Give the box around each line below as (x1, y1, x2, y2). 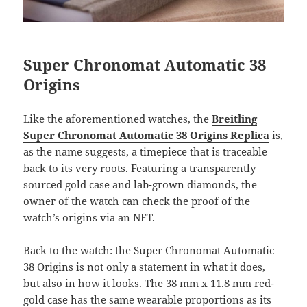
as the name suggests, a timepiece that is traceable (23, 145, 268, 159)
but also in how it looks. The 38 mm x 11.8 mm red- (23, 276, 275, 291)
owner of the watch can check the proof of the (23, 194, 251, 208)
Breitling (212, 112, 258, 126)
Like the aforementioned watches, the (23, 112, 212, 126)
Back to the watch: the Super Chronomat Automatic (23, 243, 275, 258)
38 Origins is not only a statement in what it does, (23, 260, 266, 274)
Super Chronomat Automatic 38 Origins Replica (23, 128, 270, 143)
